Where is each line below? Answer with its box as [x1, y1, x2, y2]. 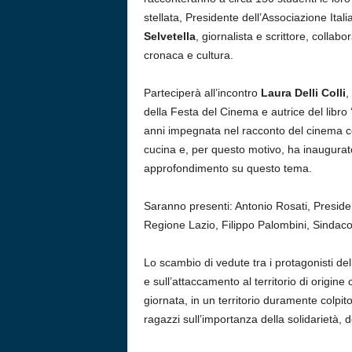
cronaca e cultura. [143, 49, 233, 61]
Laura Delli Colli [260, 86, 346, 99]
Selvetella [143, 30, 196, 42]
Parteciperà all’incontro [143, 86, 261, 99]
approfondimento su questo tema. [143, 162, 312, 174]
